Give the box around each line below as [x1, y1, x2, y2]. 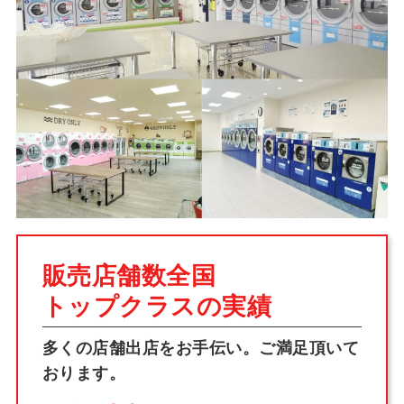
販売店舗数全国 [41, 262, 216, 290]
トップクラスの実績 [41, 293, 272, 321]
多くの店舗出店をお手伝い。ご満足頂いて [41, 338, 360, 357]
